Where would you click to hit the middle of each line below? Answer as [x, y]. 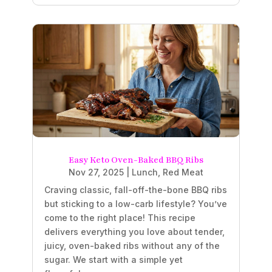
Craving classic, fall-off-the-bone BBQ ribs [135, 189]
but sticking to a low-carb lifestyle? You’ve [135, 203]
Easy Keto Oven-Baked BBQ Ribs [136, 160]
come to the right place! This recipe [120, 217]
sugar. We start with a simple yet [113, 259]
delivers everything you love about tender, [134, 231]
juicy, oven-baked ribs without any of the [132, 245]
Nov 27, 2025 [96, 172]
